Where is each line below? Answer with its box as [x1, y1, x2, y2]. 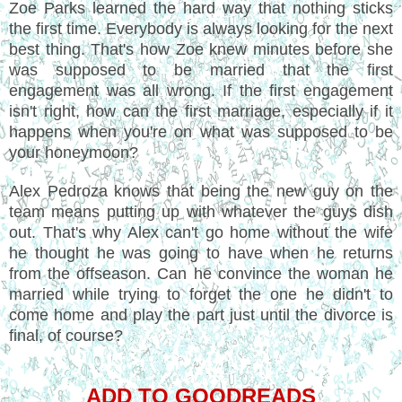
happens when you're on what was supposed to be [9, 122, 393, 141]
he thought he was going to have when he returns [9, 243, 393, 262]
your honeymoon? [9, 143, 138, 162]
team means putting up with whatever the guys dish [9, 202, 393, 221]
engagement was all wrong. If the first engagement [9, 81, 393, 100]
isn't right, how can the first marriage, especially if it [9, 101, 393, 120]
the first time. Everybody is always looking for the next [9, 19, 393, 38]
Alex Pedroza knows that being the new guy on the [9, 181, 393, 200]
